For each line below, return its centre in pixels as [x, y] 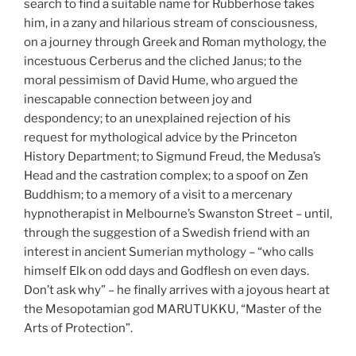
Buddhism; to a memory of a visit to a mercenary [158, 195]
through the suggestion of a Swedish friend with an [167, 233]
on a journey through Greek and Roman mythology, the [175, 43]
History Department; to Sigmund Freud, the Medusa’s [172, 157]
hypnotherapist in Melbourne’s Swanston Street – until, [178, 214]
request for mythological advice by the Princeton [161, 138]
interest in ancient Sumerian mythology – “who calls [169, 252]
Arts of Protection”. [78, 329]
